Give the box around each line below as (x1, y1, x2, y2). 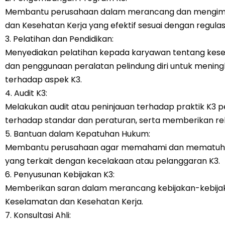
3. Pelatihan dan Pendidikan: (5, 33, 114, 45)
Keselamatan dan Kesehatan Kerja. (5, 196, 143, 207)
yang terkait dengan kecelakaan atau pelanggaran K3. (5, 155, 220, 167)
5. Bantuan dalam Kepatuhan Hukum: (5, 128, 150, 140)
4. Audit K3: (5, 87, 47, 99)
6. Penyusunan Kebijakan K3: (5, 169, 115, 180)
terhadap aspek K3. (5, 74, 82, 85)
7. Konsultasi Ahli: (5, 209, 71, 221)
